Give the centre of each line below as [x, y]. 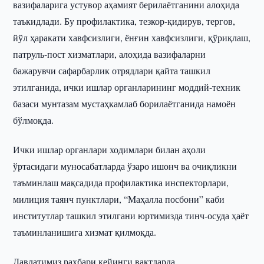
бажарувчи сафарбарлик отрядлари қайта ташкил [112, 70]
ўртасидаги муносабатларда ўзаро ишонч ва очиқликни [125, 166]
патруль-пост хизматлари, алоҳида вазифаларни [110, 54]
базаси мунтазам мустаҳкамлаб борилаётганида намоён [125, 103]
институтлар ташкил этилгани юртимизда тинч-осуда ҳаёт [131, 215]
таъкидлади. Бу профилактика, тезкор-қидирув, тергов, [124, 21]
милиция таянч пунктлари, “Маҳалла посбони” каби [119, 199]
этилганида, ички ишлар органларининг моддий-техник [127, 87]
